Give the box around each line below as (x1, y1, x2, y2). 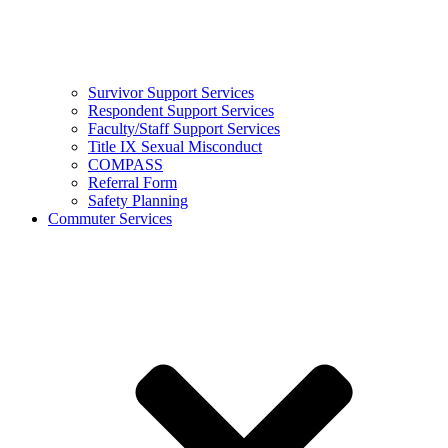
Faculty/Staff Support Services (88, 120, 280, 137)
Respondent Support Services (88, 102, 274, 119)
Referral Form (88, 174, 177, 191)
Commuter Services (48, 210, 172, 227)
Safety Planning (88, 192, 188, 209)
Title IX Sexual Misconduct (88, 138, 262, 155)
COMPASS (88, 156, 163, 173)
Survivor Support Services (88, 84, 254, 101)
